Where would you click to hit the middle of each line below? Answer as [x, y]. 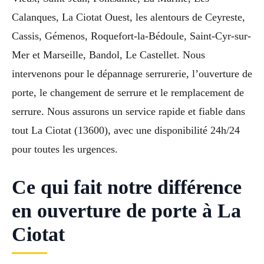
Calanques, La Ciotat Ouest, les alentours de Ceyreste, [128, 17]
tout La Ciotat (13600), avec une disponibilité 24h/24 [126, 131]
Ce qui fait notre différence [127, 187]
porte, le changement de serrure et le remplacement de [128, 93]
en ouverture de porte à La [126, 211]
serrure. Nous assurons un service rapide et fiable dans [128, 112]
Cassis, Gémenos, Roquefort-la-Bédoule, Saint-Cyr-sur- [131, 36]
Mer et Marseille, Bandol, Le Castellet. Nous [108, 55]
